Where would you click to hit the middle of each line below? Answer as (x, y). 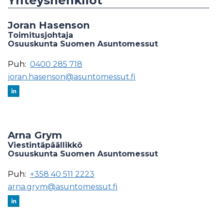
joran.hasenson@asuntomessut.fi (72, 77)
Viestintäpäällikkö (45, 145)
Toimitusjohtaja (40, 35)
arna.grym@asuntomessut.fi (63, 187)
